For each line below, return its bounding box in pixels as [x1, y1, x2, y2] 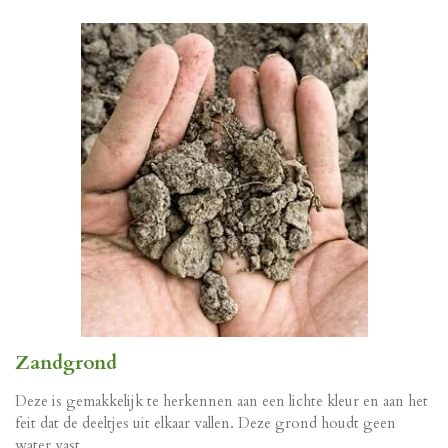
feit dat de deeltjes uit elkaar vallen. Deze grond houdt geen [15, 413, 396, 434]
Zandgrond [15, 350, 117, 377]
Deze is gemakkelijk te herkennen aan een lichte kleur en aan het [15, 391, 428, 412]
